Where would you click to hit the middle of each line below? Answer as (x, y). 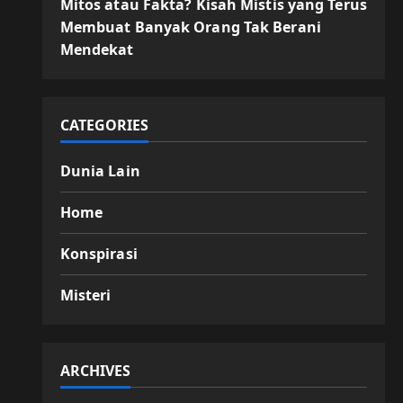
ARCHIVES (95, 371)
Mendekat (97, 49)
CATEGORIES (104, 125)
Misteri (85, 295)
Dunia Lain (100, 171)
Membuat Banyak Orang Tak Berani (190, 27)
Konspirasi (99, 254)
